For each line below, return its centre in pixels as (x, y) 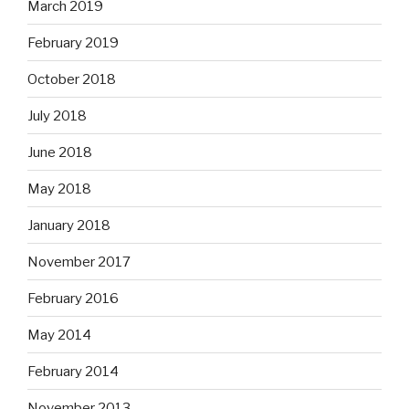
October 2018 (72, 79)
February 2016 (73, 298)
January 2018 (69, 225)
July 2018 (57, 115)
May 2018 (59, 189)
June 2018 (60, 152)
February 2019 (73, 42)
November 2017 (79, 262)
